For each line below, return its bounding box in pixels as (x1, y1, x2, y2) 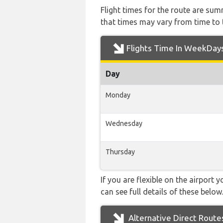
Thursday (106, 148, 135, 156)
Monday (106, 91, 130, 99)
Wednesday (106, 119, 142, 127)
